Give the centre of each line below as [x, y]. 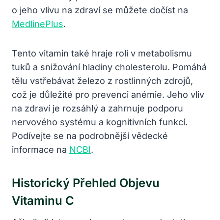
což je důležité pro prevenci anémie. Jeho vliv [108, 94]
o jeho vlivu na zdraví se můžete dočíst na [100, 10]
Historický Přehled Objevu [86, 183]
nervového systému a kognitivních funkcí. [100, 122]
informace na [41, 149]
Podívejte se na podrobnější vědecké [90, 136]
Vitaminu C [43, 200]
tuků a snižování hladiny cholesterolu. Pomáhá [109, 67]
